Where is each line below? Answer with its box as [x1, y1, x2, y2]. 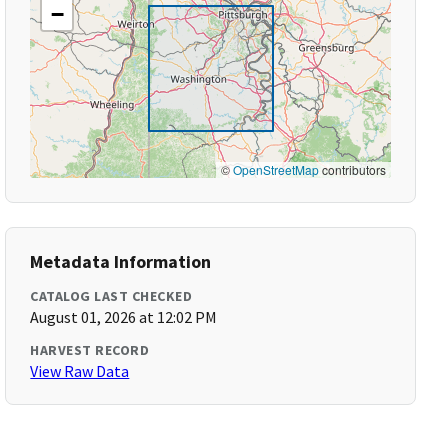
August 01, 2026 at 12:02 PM [30, 307, 218, 327]
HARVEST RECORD [30, 341, 150, 359]
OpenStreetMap [232, 161, 319, 178]
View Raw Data [30, 361, 130, 381]
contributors [318, 161, 386, 178]
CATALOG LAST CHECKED [30, 287, 193, 305]
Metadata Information [30, 250, 212, 273]
